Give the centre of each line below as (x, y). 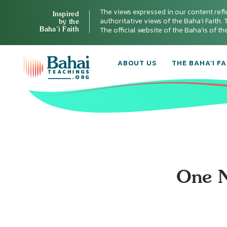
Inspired (66, 13)
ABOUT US (137, 63)
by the (69, 21)
